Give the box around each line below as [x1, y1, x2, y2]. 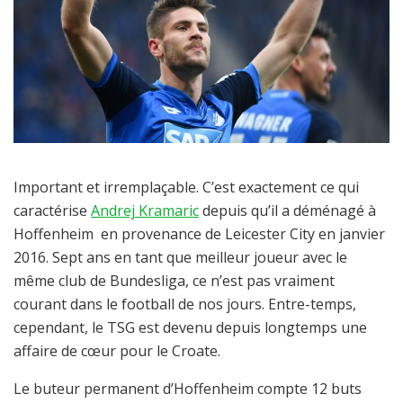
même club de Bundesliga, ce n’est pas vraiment [13, 271, 335, 291]
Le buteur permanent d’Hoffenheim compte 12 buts [13, 379, 362, 399]
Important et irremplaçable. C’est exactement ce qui [13, 177, 359, 198]
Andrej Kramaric [91, 201, 199, 221]
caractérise [13, 201, 91, 221]
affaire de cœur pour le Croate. [13, 341, 220, 362]
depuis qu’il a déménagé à [199, 201, 376, 221]
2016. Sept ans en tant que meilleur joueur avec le [13, 247, 347, 268]
